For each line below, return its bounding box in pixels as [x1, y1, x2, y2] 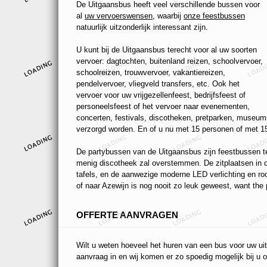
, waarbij [153, 11, 184, 21]
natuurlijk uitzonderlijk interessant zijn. [76, 23, 208, 32]
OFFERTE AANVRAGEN [76, 210, 178, 221]
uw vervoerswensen [85, 11, 153, 21]
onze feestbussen [184, 11, 245, 21]
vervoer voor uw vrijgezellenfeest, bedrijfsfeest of [76, 91, 246, 100]
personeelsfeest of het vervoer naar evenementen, [76, 102, 250, 111]
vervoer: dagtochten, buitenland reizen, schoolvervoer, [76, 57, 263, 66]
